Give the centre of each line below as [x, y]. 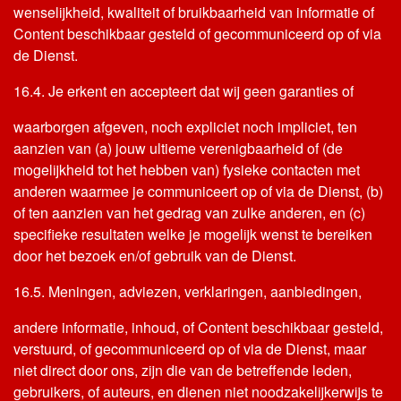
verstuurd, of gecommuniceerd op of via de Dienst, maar [190, 349]
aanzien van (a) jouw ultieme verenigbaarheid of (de [178, 148]
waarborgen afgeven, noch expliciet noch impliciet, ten [185, 127]
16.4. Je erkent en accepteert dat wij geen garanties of [183, 91]
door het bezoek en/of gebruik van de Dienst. [155, 256]
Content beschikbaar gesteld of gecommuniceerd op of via [197, 34]
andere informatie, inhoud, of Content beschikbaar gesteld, [198, 327]
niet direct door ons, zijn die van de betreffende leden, [183, 370]
